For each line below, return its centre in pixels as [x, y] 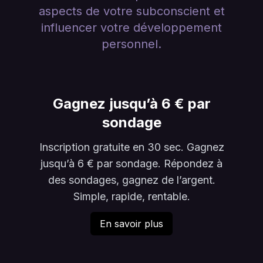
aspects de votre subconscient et [131, 11]
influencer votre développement [131, 28]
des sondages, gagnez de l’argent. [131, 180]
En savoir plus [131, 224]
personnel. [131, 44]
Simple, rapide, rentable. [131, 196]
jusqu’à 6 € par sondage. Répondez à [131, 163]
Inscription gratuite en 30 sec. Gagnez [131, 147]
